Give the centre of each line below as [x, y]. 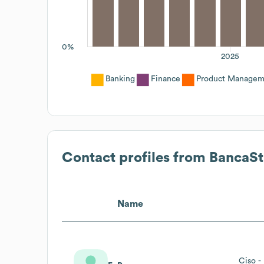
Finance [166, 79]
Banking [120, 79]
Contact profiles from [136, 158]
